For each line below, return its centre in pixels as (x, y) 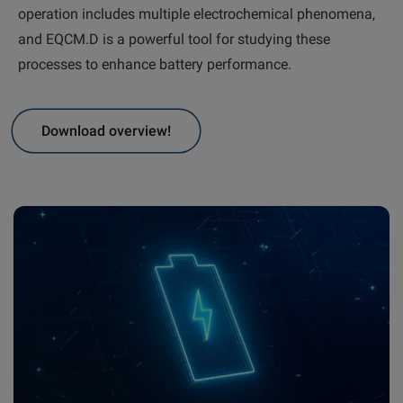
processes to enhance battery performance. (155, 65)
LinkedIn (163, 62)
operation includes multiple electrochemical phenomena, (197, 14)
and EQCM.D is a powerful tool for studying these (174, 40)
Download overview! (106, 130)
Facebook (68, 98)
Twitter (277, 62)
